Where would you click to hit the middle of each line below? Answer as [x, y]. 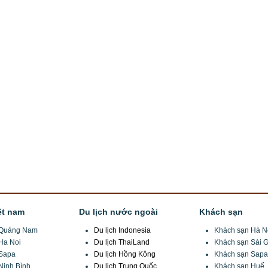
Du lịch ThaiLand [122, 242]
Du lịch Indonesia [122, 230]
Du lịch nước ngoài [118, 211]
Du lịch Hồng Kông [125, 254]
